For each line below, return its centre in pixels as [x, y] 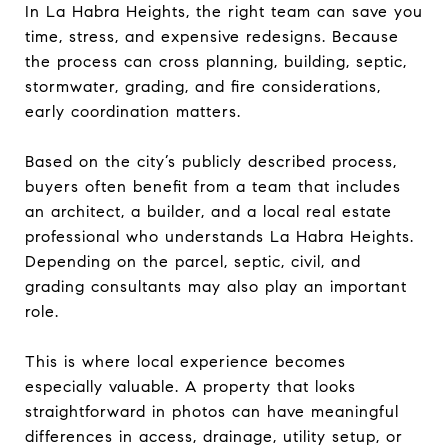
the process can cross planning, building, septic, [216, 61]
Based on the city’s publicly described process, [211, 161]
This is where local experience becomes [185, 361]
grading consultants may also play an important [216, 286]
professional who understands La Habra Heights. [219, 236]
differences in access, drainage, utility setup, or [214, 436]
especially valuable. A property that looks [190, 386]
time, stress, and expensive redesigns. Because [212, 36]
